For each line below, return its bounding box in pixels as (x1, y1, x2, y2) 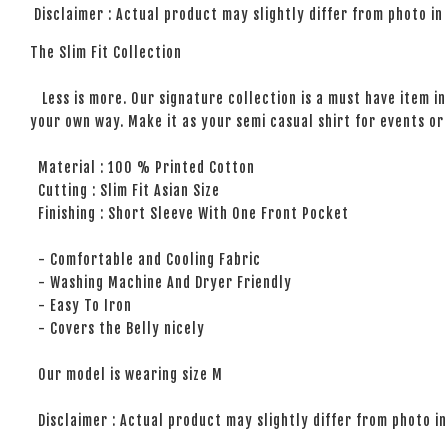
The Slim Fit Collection (30, 43, 182, 61)
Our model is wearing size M (30, 365, 223, 383)
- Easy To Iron (30, 296, 132, 314)
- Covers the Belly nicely (30, 319, 205, 337)
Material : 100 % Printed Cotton (30, 158, 255, 176)
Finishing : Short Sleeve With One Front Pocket (30, 204, 349, 222)
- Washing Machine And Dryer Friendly (30, 273, 292, 291)
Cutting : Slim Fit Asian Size (30, 181, 220, 199)
